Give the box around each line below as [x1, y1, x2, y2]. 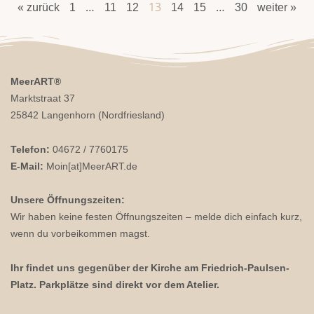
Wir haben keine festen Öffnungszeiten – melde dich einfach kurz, [11, 211, 302, 223]
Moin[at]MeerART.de [43, 160, 137, 172]
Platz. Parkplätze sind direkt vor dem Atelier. [11, 278, 219, 290]
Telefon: [11, 143, 50, 155]
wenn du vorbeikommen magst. [11, 228, 150, 240]
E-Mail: [11, 160, 43, 172]
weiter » [257, 1, 296, 14]
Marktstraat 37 [11, 93, 75, 104]
